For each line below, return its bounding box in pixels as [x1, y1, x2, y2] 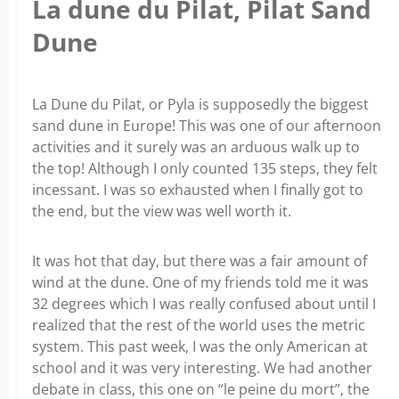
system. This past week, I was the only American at [32, 337, 368, 357]
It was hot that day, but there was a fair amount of [32, 251, 367, 272]
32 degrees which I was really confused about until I [32, 294, 376, 314]
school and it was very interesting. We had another [32, 358, 372, 379]
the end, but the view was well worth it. [32, 201, 298, 222]
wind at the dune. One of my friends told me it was [32, 273, 369, 293]
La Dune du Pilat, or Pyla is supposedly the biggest [32, 94, 369, 115]
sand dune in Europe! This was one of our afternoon [32, 116, 381, 136]
